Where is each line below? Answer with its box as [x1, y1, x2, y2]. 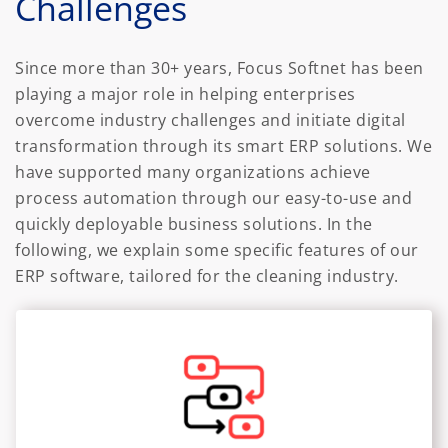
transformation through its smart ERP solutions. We [15, 135, 432, 158]
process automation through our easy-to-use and [15, 187, 412, 210]
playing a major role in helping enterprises [15, 83, 356, 106]
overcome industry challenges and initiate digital [15, 109, 406, 132]
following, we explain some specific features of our [15, 239, 419, 262]
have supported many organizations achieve [15, 161, 371, 184]
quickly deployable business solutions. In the [15, 213, 373, 236]
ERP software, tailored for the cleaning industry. [15, 265, 399, 288]
